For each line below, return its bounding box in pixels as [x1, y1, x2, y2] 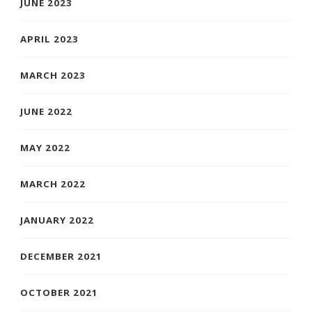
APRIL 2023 [20, 33, 79, 46]
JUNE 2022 [20, 105, 72, 118]
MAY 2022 [20, 141, 70, 155]
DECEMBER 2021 [20, 250, 102, 263]
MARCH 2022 [20, 178, 86, 191]
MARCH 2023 [20, 69, 86, 82]
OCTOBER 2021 [20, 286, 98, 299]
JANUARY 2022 [20, 214, 94, 227]
